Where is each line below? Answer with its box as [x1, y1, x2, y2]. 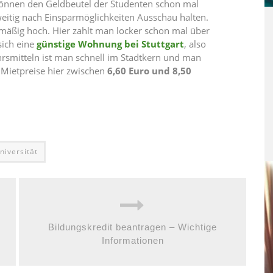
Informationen [101, 235, 164, 246]
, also [184, 38, 206, 50]
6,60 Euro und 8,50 [107, 65, 191, 77]
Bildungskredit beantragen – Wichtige [48, 222, 217, 232]
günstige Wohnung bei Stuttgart [37, 38, 184, 50]
